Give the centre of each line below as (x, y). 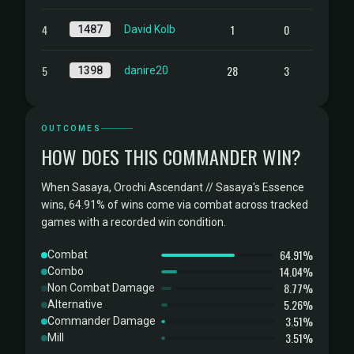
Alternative (75, 304)
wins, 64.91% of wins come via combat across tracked (175, 205)
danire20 (146, 70)
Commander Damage (102, 321)
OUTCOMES (71, 128)
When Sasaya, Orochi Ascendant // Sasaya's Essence (173, 187)
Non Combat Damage (101, 288)
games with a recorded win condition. (134, 222)
